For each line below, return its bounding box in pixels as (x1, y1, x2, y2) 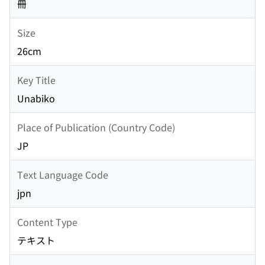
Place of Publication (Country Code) (17, 119, 175, 134)
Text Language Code (17, 167, 108, 182)
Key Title (17, 72, 56, 87)
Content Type (17, 214, 77, 229)
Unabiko (17, 91, 55, 106)
